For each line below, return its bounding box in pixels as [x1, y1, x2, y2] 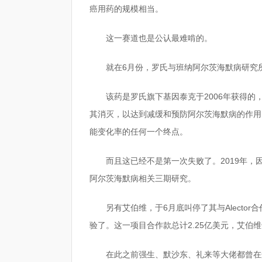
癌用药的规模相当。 [89, 4, 163, 13]
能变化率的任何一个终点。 [89, 127, 188, 136]
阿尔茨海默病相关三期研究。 [89, 174, 196, 183]
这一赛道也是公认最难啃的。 [106, 33, 212, 43]
